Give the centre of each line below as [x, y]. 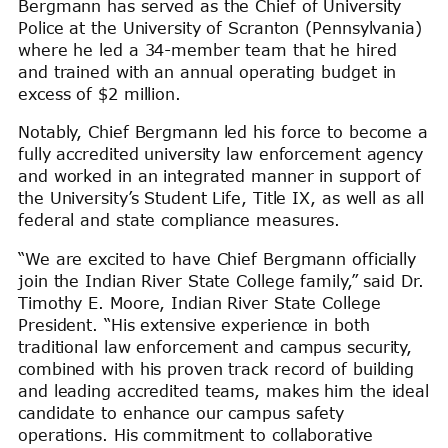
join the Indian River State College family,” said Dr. [221, 280]
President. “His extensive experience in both [194, 324]
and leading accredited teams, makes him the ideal [224, 390]
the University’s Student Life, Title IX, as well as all [221, 198]
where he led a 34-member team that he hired [207, 50]
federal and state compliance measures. [182, 220]
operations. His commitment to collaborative [195, 434]
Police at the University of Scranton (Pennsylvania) [220, 28]
